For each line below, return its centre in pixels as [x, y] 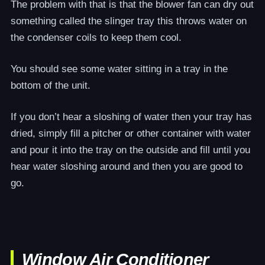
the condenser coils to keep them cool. [96, 38]
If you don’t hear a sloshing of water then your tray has [131, 117]
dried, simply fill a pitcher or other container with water [131, 133]
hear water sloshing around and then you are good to [127, 167]
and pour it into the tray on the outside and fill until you [130, 150]
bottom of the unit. [51, 85]
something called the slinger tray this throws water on [129, 21]
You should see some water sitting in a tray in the [119, 69]
